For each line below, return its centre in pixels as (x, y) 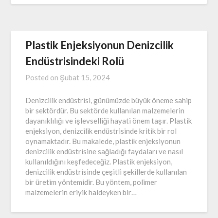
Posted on (43, 77)
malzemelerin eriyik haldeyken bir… (81, 192)
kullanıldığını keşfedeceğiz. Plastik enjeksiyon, (99, 161)
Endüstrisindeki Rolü (75, 61)
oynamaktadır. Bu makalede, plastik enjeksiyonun (103, 141)
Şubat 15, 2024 (85, 77)
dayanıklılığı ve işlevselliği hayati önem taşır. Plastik (109, 120)
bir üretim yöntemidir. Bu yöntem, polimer (91, 182)
